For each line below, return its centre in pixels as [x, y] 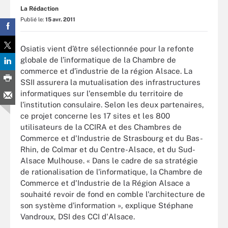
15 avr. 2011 [60, 19]
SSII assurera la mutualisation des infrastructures [110, 82]
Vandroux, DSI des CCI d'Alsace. [78, 216]
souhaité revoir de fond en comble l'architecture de [113, 194]
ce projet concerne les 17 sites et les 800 [95, 116]
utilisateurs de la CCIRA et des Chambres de [101, 127]
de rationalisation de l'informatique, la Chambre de [111, 172]
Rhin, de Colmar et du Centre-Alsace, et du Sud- [108, 149]
